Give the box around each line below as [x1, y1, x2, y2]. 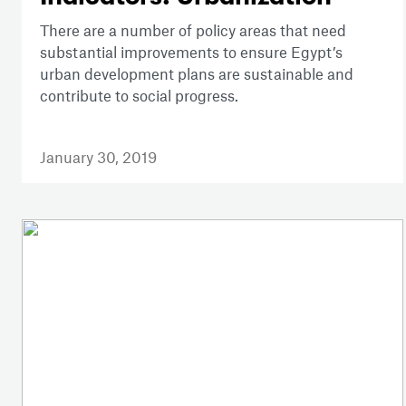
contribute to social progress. [40, 85, 242, 104]
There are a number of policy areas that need [40, 20, 346, 39]
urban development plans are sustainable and [40, 63, 353, 82]
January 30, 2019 [40, 147, 157, 166]
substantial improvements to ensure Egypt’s [40, 42, 343, 61]
